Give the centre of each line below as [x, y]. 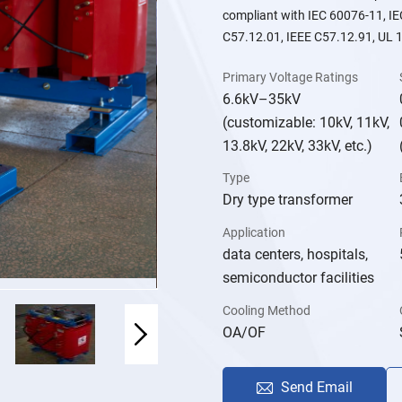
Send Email [316, 388]
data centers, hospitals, [296, 255]
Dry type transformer [288, 200]
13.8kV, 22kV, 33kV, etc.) [298, 145]
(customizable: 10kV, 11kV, [306, 122]
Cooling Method [267, 311]
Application [254, 233]
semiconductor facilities [299, 278]
